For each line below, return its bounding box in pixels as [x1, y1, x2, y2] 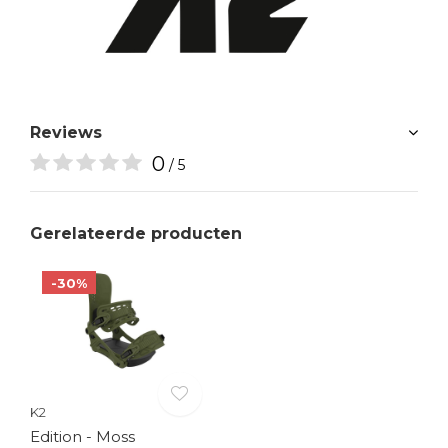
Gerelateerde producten [30, 223, 242, 243]
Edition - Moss [30, 426, 135, 446]
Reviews [30, 122, 102, 142]
